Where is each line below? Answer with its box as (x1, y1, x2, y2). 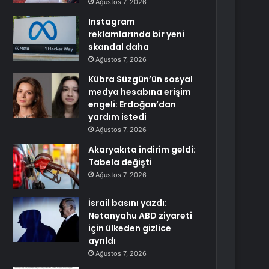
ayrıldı (88, 235, 116, 247)
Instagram (88, 16, 136, 28)
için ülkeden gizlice (88, 222, 172, 234)
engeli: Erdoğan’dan (88, 98, 177, 110)
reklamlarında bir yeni (88, 28, 185, 40)
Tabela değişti (88, 156, 153, 168)
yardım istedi (88, 111, 147, 123)
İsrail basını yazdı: (88, 197, 168, 209)
